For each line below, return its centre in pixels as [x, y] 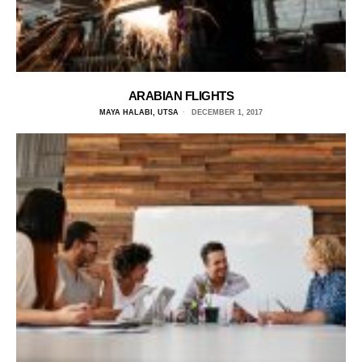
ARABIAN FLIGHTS [181, 95]
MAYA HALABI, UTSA [139, 112]
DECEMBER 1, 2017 [226, 112]
